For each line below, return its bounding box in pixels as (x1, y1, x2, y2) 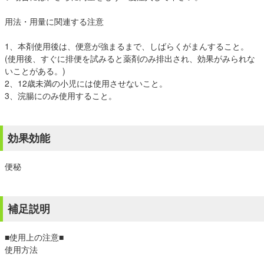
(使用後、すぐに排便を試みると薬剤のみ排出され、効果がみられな (5, 52, 255, 64)
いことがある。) (5, 65, 65, 77)
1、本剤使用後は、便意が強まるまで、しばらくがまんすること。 (5, 40, 249, 52)
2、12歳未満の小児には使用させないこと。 (5, 77, 167, 89)
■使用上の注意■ (5, 231, 64, 243)
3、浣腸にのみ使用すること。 (5, 90, 117, 101)
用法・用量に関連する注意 (5, 15, 104, 27)
